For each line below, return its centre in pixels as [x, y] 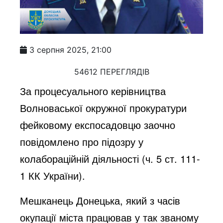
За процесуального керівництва [93, 91]
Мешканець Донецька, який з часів [100, 200]
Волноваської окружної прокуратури [104, 108]
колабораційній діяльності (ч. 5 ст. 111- [110, 158]
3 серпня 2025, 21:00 [71, 50]
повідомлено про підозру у [82, 141]
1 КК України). [53, 175]
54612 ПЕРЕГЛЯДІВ [111, 71]
